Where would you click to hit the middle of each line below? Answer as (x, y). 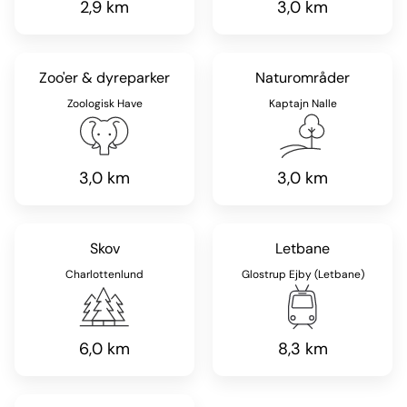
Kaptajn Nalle (303, 104)
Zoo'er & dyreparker (104, 78)
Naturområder (303, 78)
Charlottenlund (104, 275)
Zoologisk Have (104, 104)
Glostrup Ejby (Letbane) (303, 275)
